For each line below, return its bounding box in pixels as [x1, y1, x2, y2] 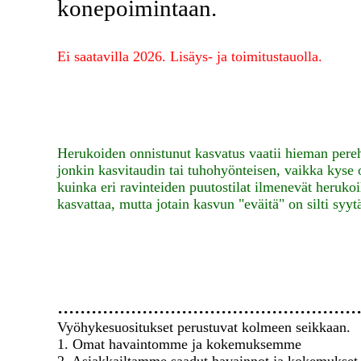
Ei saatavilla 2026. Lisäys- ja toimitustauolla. [57, 48, 322, 64]
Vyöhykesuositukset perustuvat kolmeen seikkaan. [57, 319, 351, 335]
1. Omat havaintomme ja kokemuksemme [57, 336, 301, 352]
